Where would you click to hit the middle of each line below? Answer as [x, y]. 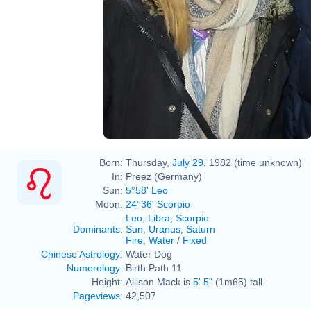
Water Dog [149, 254]
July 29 [188, 162]
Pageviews [96, 295]
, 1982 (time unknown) [253, 162]
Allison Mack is [159, 281]
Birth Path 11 [154, 268]
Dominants [96, 229]
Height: [107, 281]
